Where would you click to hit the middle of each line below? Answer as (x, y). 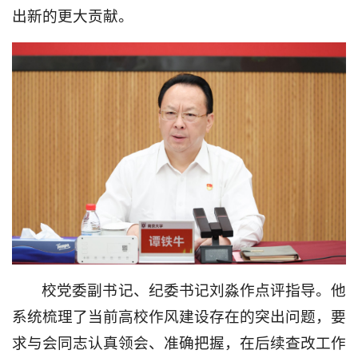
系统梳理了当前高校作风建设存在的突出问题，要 (179, 317)
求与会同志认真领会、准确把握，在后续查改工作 (179, 344)
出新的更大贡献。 (73, 16)
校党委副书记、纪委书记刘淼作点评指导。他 (194, 291)
